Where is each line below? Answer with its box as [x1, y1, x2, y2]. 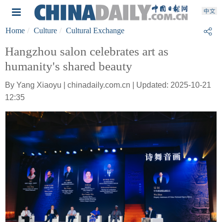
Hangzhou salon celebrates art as [5, 45, 168, 58]
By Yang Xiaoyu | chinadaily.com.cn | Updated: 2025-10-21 [5, 81, 211, 89]
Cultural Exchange [66, 26, 124, 35]
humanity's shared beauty [5, 59, 132, 73]
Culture [34, 26, 57, 35]
